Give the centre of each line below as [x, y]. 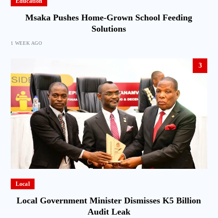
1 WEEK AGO [26, 43]
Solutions [109, 28]
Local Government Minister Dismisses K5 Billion [109, 201]
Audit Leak [109, 212]
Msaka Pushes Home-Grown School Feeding [109, 17]
